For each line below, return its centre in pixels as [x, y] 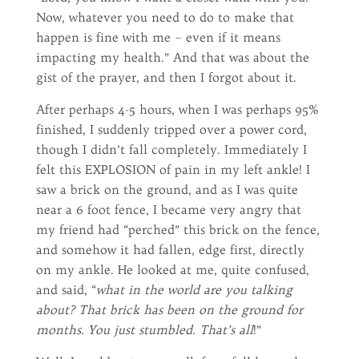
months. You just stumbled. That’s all [144, 330]
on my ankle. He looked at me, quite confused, [172, 270]
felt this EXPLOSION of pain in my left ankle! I [173, 169]
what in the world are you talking [194, 290]
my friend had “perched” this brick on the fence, [177, 230]
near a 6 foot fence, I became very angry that [168, 210]
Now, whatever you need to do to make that [165, 17]
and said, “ [66, 290]
